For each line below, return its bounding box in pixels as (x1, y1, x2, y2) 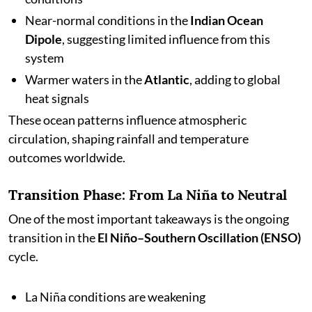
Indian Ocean (190, 13, 263, 28)
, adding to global (189, 72, 281, 87)
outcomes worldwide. (8, 150, 125, 165)
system (25, 50, 64, 65)
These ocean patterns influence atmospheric (8, 112, 247, 127)
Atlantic (144, 72, 189, 87)
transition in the (8, 230, 97, 245)
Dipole (25, 31, 62, 47)
